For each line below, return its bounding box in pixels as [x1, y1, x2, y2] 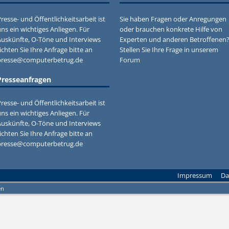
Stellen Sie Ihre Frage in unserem [119, 45, 218, 54]
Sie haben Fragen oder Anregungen [119, 14, 226, 24]
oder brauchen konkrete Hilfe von [119, 25, 222, 34]
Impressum [177, 171, 213, 180]
